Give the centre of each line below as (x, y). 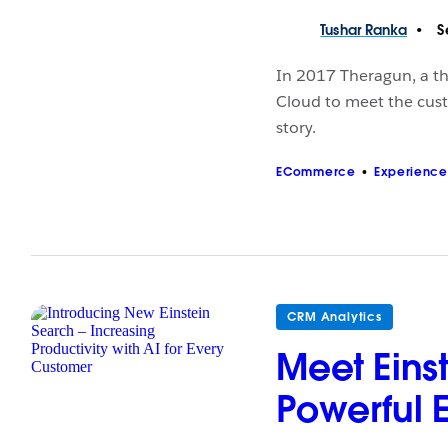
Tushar (340, 30)
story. (296, 127)
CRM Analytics (334, 316)
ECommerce (316, 172)
